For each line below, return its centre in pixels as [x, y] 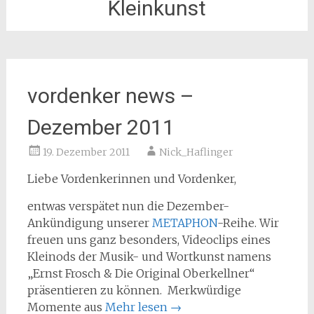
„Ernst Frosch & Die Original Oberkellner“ [141, 273]
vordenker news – [110, 96]
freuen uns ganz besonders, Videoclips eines [149, 240]
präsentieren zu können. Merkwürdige [134, 290]
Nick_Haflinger [196, 152]
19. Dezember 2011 [86, 152]
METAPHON [184, 223]
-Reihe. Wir [248, 223]
